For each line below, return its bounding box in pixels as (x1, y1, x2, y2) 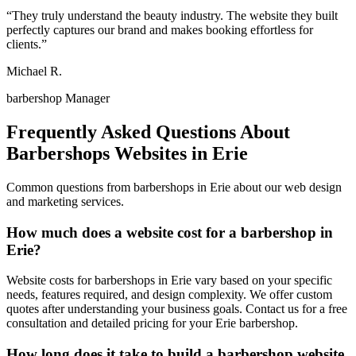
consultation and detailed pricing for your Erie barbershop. (6, 316, 298, 331)
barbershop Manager (6, 91, 110, 106)
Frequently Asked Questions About (6, 121, 290, 142)
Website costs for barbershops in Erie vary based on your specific (6, 273, 332, 288)
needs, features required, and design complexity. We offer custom (6, 288, 332, 302)
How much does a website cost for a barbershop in (6, 223, 333, 241)
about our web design (230, 180, 342, 194)
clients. (6, 37, 41, 52)
